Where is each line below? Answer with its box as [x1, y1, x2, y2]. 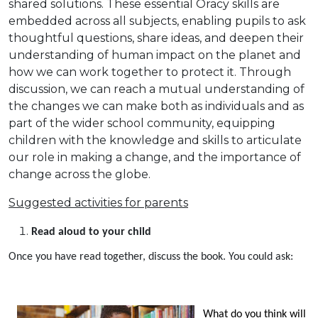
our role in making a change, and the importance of [9, 150, 301, 164]
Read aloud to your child [31, 226, 151, 238]
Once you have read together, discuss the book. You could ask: [9, 251, 293, 263]
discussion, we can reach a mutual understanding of [9, 82, 305, 96]
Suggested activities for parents [9, 195, 188, 209]
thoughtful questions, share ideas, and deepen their [9, 31, 304, 45]
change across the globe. [9, 167, 150, 181]
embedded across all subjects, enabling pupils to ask [9, 13, 306, 28]
